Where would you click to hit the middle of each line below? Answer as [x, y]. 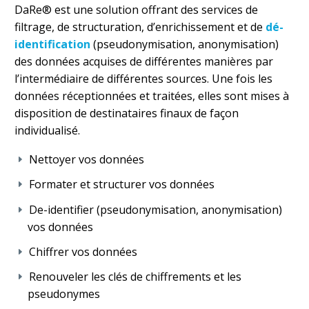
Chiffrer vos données [83, 251]
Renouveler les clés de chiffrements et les [135, 277]
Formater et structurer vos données [122, 185]
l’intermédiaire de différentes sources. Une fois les [143, 78]
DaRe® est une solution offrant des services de [136, 9]
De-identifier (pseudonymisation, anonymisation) [156, 209]
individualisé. [47, 130]
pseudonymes [64, 294]
